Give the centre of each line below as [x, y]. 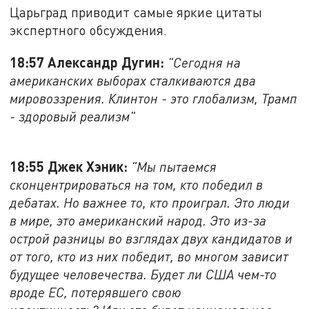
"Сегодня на [205, 62]
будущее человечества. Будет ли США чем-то [143, 274]
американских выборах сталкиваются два [133, 80]
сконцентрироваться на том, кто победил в [137, 184]
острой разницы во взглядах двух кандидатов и [151, 238]
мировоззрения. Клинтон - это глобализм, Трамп [154, 98]
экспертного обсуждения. [89, 30]
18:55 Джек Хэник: [71, 166]
